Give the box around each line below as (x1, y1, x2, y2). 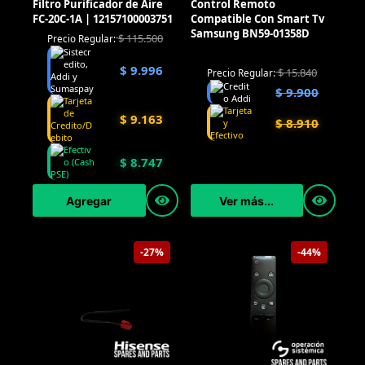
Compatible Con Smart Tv (190, 11, 324, 26)
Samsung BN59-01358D (190, 25, 310, 41)
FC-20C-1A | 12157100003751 (33, 11, 173, 26)
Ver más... (219, 193, 275, 208)
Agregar (66, 193, 112, 208)
